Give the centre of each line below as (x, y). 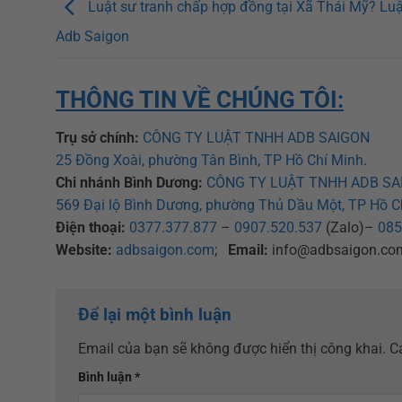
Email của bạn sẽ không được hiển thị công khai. (232, 348)
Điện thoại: (91, 228)
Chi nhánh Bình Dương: (131, 183)
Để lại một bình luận (157, 315)
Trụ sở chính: (99, 138)
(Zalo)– (350, 228)
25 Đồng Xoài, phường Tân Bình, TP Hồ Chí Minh (210, 161)
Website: (84, 250)
